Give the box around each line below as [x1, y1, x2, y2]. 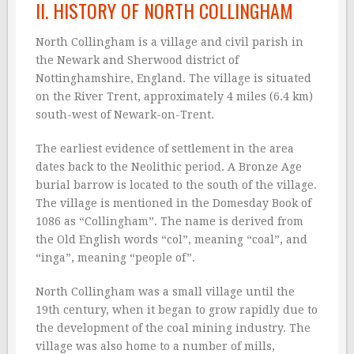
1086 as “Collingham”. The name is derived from [36, 215, 303, 228]
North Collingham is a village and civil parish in [36, 36, 303, 49]
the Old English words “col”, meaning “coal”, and [36, 233, 307, 247]
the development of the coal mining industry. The [36, 322, 311, 335]
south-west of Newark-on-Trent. [36, 108, 214, 122]
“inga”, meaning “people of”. [36, 251, 195, 265]
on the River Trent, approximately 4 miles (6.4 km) [36, 90, 313, 104]
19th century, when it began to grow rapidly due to [36, 303, 318, 317]
